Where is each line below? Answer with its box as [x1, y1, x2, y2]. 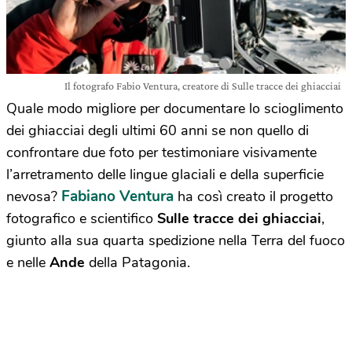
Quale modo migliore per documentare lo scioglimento [6, 99, 343, 118]
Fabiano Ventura [61, 186, 174, 207]
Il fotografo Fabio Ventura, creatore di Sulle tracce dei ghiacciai [64, 79, 341, 92]
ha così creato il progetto [174, 187, 333, 206]
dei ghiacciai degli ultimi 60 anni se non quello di [6, 121, 309, 140]
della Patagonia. [85, 253, 190, 272]
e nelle [6, 253, 49, 272]
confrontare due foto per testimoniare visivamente [6, 143, 317, 162]
